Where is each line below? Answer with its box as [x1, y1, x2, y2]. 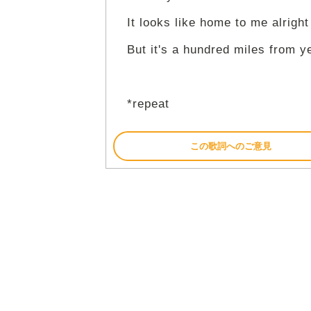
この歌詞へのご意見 [190, 141, 271, 152]
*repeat [127, 97, 169, 111]
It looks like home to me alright [127, 16, 309, 30]
